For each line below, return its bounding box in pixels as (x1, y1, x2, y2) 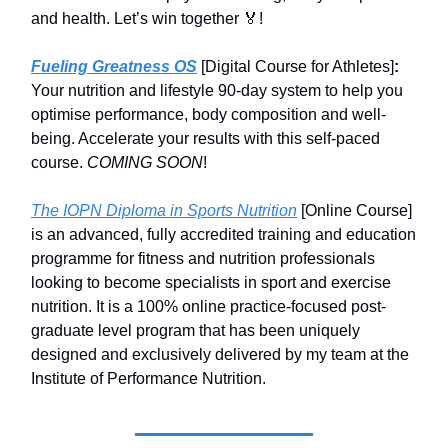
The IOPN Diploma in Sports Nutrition (31, 202, 297, 220)
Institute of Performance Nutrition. (31, 370, 266, 388)
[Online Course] (297, 202, 412, 220)
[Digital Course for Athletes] (201, 58, 394, 76)
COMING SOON (87, 154, 203, 172)
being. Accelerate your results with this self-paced (31, 130, 380, 148)
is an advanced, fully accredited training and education (31, 226, 416, 244)
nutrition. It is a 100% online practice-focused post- (31, 298, 386, 316)
